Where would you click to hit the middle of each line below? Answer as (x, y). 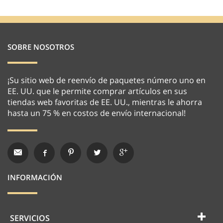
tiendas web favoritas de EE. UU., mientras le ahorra (105, 102)
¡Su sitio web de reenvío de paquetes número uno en (107, 80)
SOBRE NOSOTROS (41, 47)
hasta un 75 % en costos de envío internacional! (97, 113)
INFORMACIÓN (35, 177)
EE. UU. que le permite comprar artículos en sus (97, 91)
